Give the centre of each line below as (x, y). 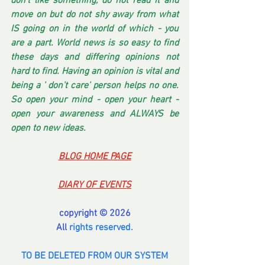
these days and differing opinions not (95, 57)
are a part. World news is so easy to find (95, 43)
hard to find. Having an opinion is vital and (95, 71)
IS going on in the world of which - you (95, 29)
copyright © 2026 (95, 213)
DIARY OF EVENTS (95, 185)
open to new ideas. (48, 128)
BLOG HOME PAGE (95, 156)
